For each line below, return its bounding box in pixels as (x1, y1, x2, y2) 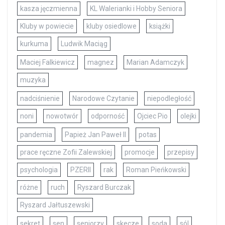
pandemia (20, 131, 52, 139)
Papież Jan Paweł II (65, 131, 126, 139)
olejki (180, 112, 196, 121)
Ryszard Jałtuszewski (20, 201, 90, 209)
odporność (91, 112, 125, 121)
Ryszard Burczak (77, 183, 131, 192)
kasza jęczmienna (20, 5, 77, 13)
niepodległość (147, 94, 191, 103)
